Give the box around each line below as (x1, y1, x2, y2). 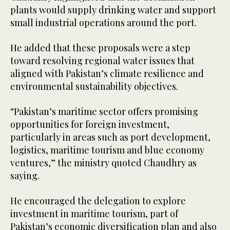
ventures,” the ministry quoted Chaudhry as (10, 157, 197, 169)
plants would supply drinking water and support (10, 4, 216, 16)
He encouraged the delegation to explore (10, 195, 186, 207)
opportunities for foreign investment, (10, 118, 169, 131)
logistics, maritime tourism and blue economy (10, 144, 204, 157)
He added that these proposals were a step (10, 42, 190, 54)
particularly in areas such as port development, (10, 131, 210, 144)
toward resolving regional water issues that (10, 54, 195, 67)
